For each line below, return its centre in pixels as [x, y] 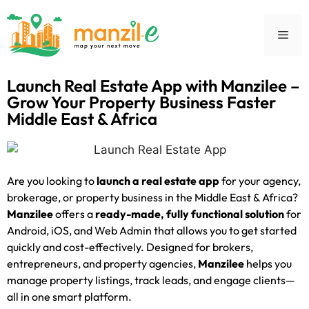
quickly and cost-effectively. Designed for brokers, [130, 247]
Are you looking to [52, 180]
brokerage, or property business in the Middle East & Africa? [152, 197]
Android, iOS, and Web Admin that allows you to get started [152, 230]
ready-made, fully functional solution [190, 213]
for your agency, [260, 180]
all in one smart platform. [69, 296]
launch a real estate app [158, 180]
